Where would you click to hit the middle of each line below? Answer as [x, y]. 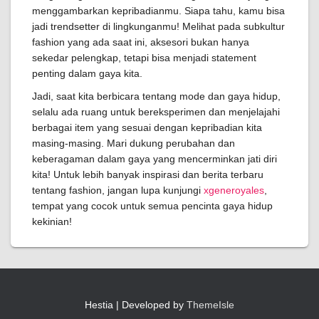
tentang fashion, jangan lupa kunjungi [118, 190]
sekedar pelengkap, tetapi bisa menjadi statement [144, 58]
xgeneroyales [234, 190]
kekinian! [52, 221]
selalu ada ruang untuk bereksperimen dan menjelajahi [156, 112]
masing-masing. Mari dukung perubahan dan [134, 143]
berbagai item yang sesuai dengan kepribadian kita [147, 127]
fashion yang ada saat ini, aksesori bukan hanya [141, 42]
